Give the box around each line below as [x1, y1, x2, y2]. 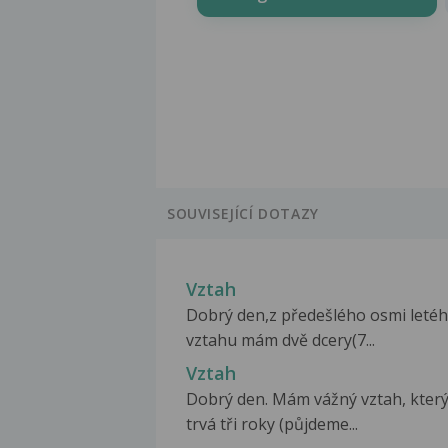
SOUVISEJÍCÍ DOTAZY [167, 204, 319, 224]
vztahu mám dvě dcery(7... [186, 329, 375, 352]
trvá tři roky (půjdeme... [186, 413, 358, 436]
